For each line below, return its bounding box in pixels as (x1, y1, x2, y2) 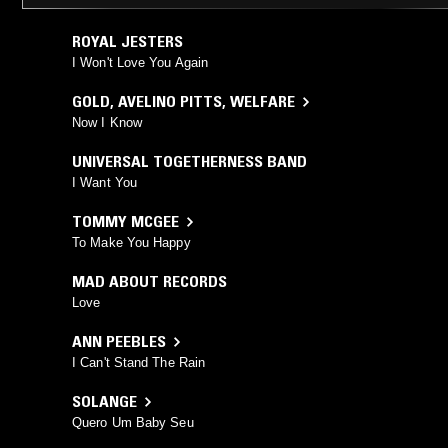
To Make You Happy (72, 235, 191, 251)
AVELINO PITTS (118, 91, 222, 112)
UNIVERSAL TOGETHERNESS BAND (72, 151, 307, 172)
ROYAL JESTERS (72, 31, 183, 52)
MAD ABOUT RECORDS (72, 271, 227, 292)
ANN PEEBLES (72, 331, 166, 352)
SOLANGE (72, 391, 137, 412)
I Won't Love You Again (72, 55, 209, 71)
